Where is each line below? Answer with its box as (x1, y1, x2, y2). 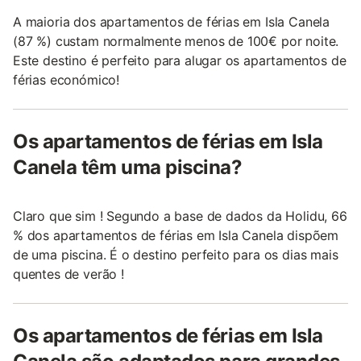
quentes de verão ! (13, 266, 124, 282)
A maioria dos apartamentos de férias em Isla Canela (13, 14, 330, 30)
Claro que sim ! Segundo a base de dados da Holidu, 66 (13, 208, 347, 224)
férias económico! (13, 72, 120, 88)
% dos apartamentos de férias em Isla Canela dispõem (13, 227, 339, 243)
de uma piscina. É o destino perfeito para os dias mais (13, 247, 338, 263)
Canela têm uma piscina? (13, 156, 243, 179)
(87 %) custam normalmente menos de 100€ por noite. (13, 33, 339, 49)
